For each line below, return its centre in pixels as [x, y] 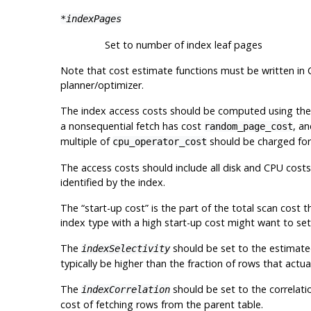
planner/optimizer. [102, 85]
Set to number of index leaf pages [183, 44]
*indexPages [91, 18]
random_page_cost [248, 126]
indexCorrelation [125, 289]
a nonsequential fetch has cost [132, 126]
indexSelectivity [125, 248]
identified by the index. [112, 182]
